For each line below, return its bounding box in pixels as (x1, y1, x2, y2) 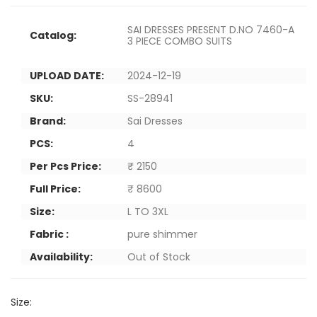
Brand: (30, 114, 66, 128)
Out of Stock (127, 250, 190, 264)
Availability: (30, 250, 93, 264)
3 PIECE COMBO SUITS (127, 34, 232, 48)
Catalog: (30, 28, 76, 42)
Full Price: (30, 182, 81, 196)
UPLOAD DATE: (30, 69, 104, 83)
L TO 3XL (127, 204, 168, 219)
